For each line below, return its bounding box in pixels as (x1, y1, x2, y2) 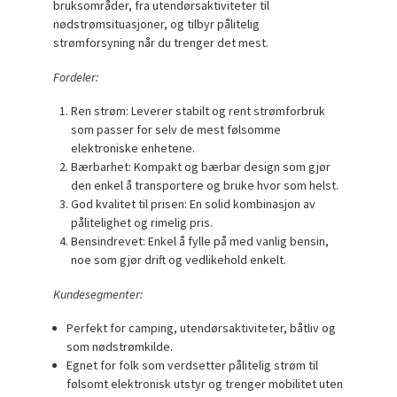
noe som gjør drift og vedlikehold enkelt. (70, 252, 286, 269)
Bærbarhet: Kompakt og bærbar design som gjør (70, 159, 331, 175)
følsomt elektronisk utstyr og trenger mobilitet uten (66, 376, 344, 393)
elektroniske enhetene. (70, 140, 195, 157)
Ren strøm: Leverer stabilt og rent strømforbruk (70, 103, 325, 120)
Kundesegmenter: (53, 285, 144, 302)
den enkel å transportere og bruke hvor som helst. (70, 177, 339, 194)
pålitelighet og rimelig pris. (70, 214, 213, 231)
